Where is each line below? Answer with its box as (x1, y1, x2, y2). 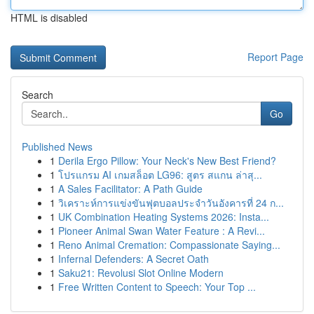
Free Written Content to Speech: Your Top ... (58, 280, 256, 294)
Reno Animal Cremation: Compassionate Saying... (58, 238, 280, 252)
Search (22, 88, 53, 102)
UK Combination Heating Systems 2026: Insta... (58, 210, 269, 224)
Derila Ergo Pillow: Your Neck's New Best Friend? (58, 153, 276, 168)
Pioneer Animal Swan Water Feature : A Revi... (58, 224, 265, 238)
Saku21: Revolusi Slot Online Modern (58, 266, 224, 280)
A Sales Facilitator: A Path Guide (58, 182, 203, 196)
